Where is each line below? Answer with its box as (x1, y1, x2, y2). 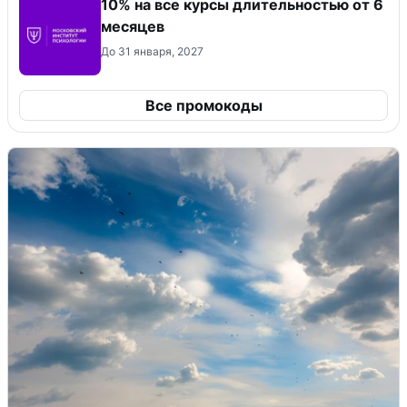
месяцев (101, 16, 164, 35)
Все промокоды (144, 95, 263, 114)
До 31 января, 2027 (101, 44, 203, 58)
